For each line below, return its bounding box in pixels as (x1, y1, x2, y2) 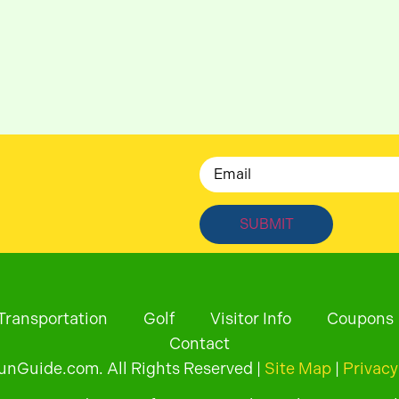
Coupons (327, 308, 394, 328)
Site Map (264, 358, 331, 378)
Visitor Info (210, 308, 291, 328)
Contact (169, 333, 230, 353)
